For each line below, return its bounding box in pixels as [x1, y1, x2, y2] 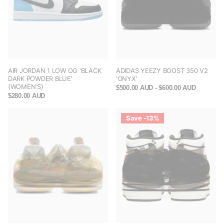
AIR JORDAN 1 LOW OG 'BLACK [8, 66, 101, 75]
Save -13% [126, 114, 159, 122]
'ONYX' [116, 74, 137, 83]
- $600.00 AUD [153, 84, 196, 92]
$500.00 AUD [116, 84, 153, 92]
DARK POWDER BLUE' [8, 74, 72, 83]
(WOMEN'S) [8, 82, 43, 91]
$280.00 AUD [8, 92, 45, 100]
